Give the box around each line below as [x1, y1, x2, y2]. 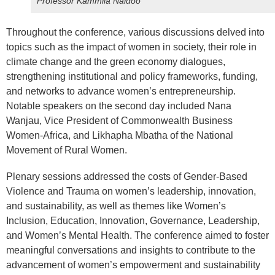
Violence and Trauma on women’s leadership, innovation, [6, 185, 256, 196]
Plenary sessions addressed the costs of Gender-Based [6, 171, 247, 182]
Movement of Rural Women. [6, 144, 127, 155]
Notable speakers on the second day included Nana [6, 100, 231, 111]
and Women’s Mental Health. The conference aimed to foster [6, 230, 269, 241]
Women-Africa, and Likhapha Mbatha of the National [6, 130, 233, 141]
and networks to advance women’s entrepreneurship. [6, 85, 236, 96]
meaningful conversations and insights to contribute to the [6, 244, 255, 255]
